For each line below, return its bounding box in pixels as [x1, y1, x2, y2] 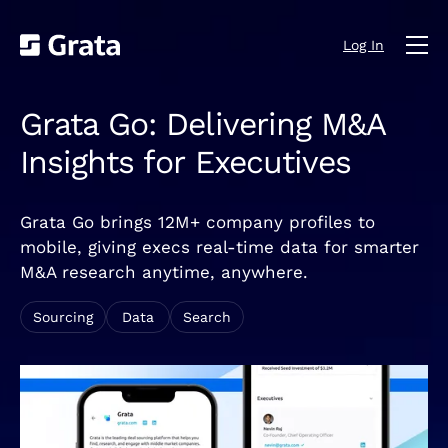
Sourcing [33, 309, 93, 326]
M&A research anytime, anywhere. [20, 261, 308, 282]
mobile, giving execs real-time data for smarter [20, 236, 419, 257]
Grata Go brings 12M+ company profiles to [20, 211, 375, 232]
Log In [343, 36, 384, 53]
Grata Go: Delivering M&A [20, 105, 385, 144]
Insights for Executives [20, 143, 351, 182]
